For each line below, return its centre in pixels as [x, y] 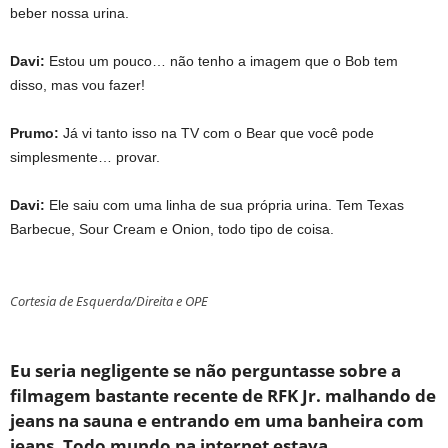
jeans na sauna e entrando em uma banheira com [217, 420]
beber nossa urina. [69, 12]
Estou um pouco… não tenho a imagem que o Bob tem [223, 60]
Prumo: [36, 132]
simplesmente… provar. [85, 156]
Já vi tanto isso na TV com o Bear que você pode [218, 132]
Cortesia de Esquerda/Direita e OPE [109, 300]
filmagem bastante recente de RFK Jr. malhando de [223, 395]
